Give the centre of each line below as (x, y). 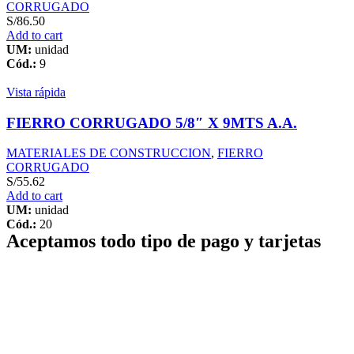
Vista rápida (36, 92)
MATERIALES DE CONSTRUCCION (109, 153)
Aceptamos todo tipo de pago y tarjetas (164, 241)
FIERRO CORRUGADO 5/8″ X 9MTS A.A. (152, 122)
